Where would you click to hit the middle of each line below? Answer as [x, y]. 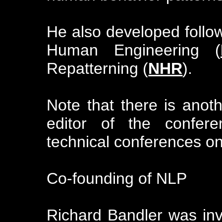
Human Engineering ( [134, 50]
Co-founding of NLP [117, 179]
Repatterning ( [98, 69]
